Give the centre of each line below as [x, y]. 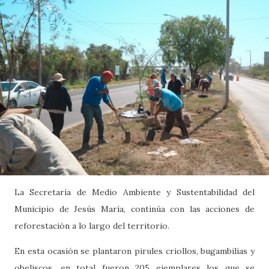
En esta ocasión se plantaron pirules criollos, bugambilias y [134, 251]
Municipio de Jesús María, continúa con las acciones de [134, 209]
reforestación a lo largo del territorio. [92, 226]
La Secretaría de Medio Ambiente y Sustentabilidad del [134, 192]
